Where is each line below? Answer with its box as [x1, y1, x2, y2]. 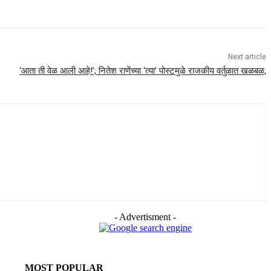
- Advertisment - [114, 212, 177, 223]
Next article [227, 53, 266, 62]
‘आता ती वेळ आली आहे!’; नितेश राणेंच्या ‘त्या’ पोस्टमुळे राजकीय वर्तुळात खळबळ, [19, 65, 266, 77]
